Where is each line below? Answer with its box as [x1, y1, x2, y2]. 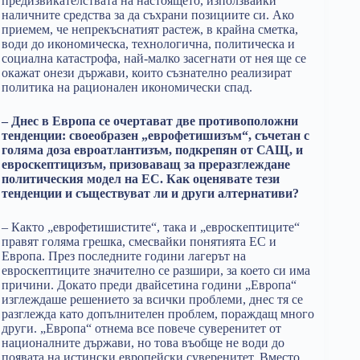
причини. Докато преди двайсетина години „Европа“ [2, 278, 297, 292]
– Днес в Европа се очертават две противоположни [2, 114, 298, 128]
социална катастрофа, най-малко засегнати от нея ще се [2, 51, 306, 65]
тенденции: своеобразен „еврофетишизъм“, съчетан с [2, 129, 309, 142]
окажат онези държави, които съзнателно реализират [2, 66, 292, 80]
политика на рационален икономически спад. [2, 80, 252, 94]
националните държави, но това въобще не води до [2, 336, 284, 350]
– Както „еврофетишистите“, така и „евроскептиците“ [2, 220, 300, 234]
